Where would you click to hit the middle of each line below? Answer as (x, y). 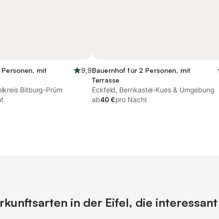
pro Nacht (131, 99)
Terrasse (106, 80)
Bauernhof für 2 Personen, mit (141, 70)
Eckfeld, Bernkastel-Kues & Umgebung (153, 90)
